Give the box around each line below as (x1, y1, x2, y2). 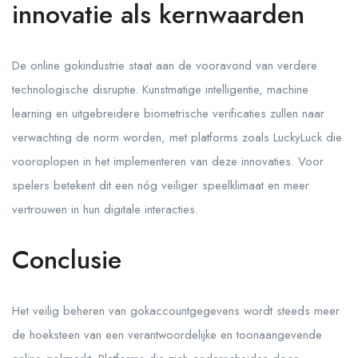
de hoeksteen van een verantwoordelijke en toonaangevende (12, 326, 322, 344)
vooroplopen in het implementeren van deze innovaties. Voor (12, 153, 324, 170)
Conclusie (12, 241, 121, 278)
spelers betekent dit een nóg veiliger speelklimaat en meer (12, 177, 309, 194)
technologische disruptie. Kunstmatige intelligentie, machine (12, 81, 308, 98)
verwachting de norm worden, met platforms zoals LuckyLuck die (12, 129, 342, 146)
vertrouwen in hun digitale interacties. (12, 201, 198, 218)
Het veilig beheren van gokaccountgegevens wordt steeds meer (12, 302, 340, 320)
